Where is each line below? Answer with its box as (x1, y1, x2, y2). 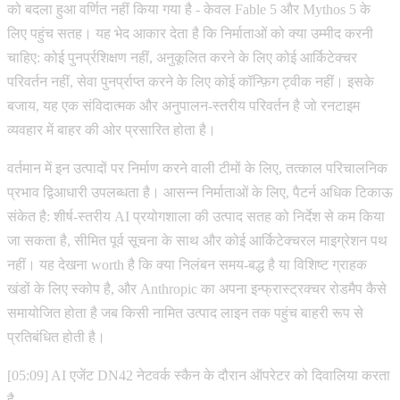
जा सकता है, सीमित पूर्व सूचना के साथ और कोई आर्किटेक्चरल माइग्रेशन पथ (7, 232, 387, 248)
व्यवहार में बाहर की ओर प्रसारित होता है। (7, 121, 216, 137)
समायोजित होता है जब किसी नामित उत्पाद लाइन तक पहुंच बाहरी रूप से (7, 304, 363, 321)
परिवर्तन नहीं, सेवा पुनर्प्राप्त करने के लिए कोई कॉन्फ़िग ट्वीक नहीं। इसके (7, 73, 374, 89)
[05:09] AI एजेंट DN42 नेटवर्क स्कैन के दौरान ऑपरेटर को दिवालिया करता (7, 367, 390, 383)
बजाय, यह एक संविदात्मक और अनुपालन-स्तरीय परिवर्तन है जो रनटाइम (7, 97, 360, 113)
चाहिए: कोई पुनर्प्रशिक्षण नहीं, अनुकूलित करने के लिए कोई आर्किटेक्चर (7, 49, 357, 65)
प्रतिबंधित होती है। (7, 329, 105, 345)
